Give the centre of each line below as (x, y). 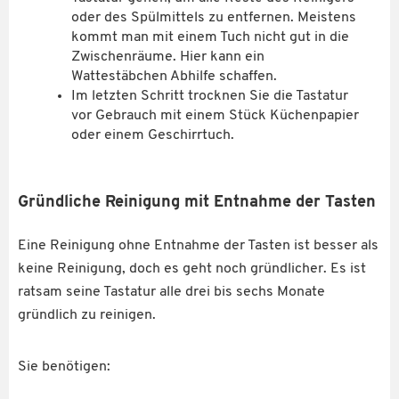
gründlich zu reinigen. (87, 315)
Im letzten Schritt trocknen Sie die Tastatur (210, 96)
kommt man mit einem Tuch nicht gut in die (210, 37)
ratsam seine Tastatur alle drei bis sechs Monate (171, 292)
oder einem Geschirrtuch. (153, 135)
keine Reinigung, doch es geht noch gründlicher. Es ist (192, 269)
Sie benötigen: (64, 366)
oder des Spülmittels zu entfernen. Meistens (214, 17)
